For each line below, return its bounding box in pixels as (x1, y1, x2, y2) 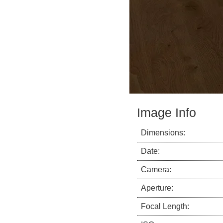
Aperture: (141, 184, 173, 192)
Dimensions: (141, 128, 185, 137)
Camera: (141, 165, 171, 174)
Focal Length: (141, 202, 189, 211)
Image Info (137, 106, 196, 119)
